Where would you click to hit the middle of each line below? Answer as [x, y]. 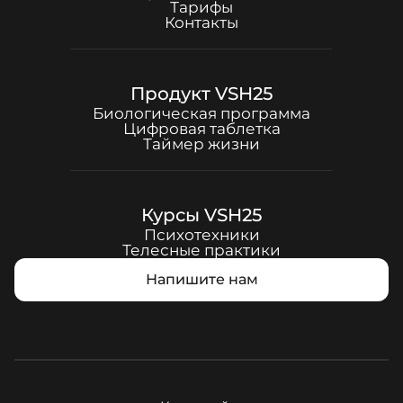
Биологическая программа [201, 113]
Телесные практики [201, 250]
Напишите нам [201, 279]
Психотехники [201, 235]
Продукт [173, 94]
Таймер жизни [201, 144]
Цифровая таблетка [201, 129]
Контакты [201, 22]
